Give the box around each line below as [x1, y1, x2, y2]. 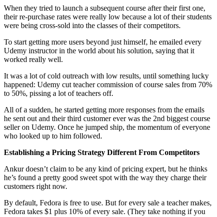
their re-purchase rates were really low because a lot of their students [4, 12, 212, 21]
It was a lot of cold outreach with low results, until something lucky [4, 71, 209, 80]
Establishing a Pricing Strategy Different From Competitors [4, 148, 200, 156]
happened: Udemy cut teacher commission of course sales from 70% [4, 80, 212, 89]
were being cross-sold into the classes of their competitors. [4, 21, 181, 30]
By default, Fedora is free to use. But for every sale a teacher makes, [4, 198, 212, 207]
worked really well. [4, 55, 63, 63]
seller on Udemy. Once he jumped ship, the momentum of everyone [4, 123, 210, 131]
